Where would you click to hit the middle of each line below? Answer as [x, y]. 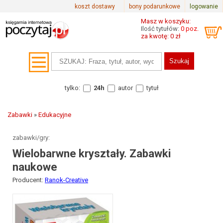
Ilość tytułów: [161, 29]
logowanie [204, 6]
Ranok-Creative [66, 180]
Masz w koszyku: [166, 21]
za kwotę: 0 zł [161, 36]
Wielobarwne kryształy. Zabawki [92, 154]
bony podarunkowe [155, 6]
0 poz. [190, 29]
